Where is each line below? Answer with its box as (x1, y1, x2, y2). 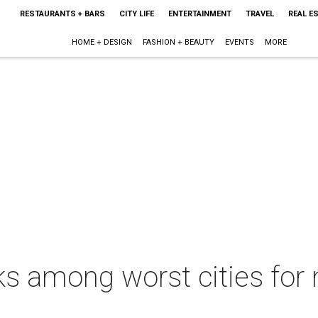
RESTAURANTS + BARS (19, 9, 105, 18)
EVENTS (225, 38, 255, 47)
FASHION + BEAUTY (143, 38, 215, 47)
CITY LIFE (119, 9, 154, 18)
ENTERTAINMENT (168, 9, 231, 18)
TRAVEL (245, 9, 274, 18)
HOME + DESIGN (72, 38, 133, 47)
